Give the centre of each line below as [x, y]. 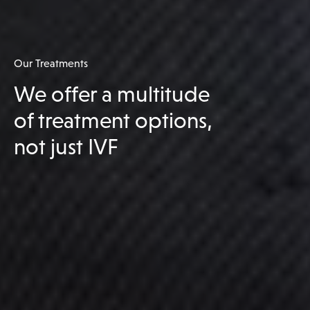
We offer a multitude [112, 94]
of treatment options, [113, 120]
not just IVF [66, 146]
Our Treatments [51, 63]
